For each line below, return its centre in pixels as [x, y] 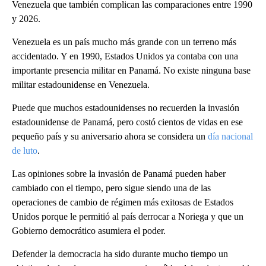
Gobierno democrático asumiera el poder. [89, 230]
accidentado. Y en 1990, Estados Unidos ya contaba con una [125, 56]
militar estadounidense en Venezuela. [81, 84]
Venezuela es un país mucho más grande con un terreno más [124, 42]
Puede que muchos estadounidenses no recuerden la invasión [126, 107]
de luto [25, 150]
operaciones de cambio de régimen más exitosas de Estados [123, 202]
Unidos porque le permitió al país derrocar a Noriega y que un [128, 216]
